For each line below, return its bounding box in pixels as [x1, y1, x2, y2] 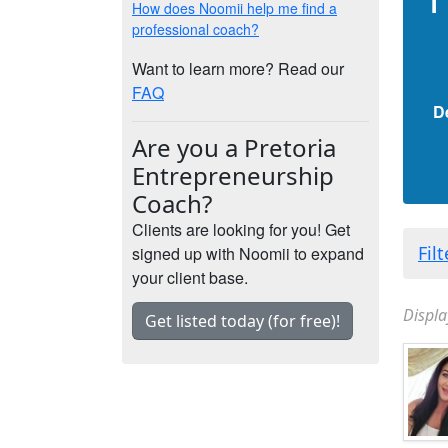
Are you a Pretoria [132, 131, 336, 164]
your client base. [132, 266, 248, 289]
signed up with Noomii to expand [132, 242, 364, 265]
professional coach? [132, 19, 259, 39]
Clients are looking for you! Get [132, 218, 350, 241]
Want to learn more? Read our [132, 57, 344, 80]
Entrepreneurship [132, 159, 334, 192]
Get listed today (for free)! [145, 310, 340, 332]
